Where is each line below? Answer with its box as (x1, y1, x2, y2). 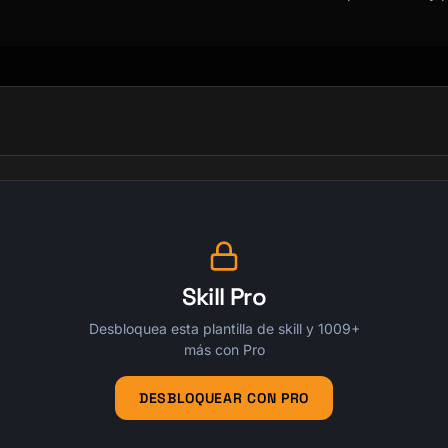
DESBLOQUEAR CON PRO (138, 388, 310, 407)
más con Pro (183, 341, 265, 358)
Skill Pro (181, 281, 267, 312)
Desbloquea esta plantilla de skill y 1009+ (88, 320, 360, 337)
